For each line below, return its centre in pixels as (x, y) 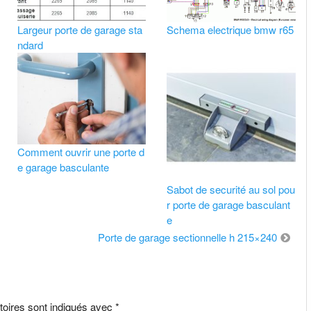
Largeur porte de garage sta (79, 30)
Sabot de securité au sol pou (231, 189)
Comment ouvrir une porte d (81, 151)
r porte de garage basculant (229, 204)
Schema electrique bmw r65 (230, 30)
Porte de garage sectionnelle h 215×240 (187, 237)
